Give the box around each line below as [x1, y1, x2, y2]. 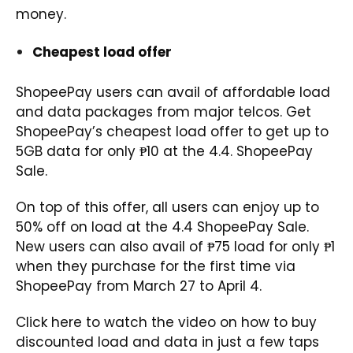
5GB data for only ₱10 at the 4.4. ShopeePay [16, 142, 313, 162]
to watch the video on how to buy [82, 313, 317, 333]
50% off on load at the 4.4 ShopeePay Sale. [16, 217, 309, 237]
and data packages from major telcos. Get [16, 102, 311, 122]
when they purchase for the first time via [16, 257, 295, 277]
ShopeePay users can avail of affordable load [16, 83, 330, 102]
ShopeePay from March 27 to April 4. [16, 277, 262, 296]
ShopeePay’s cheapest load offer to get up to [16, 122, 329, 142]
